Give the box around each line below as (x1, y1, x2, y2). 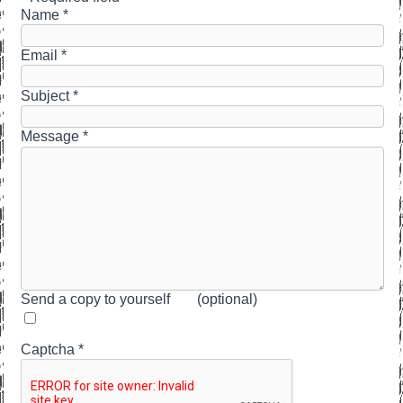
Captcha (21, 342, 76, 357)
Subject (21, 88, 70, 104)
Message (21, 129, 80, 145)
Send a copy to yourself (21, 291, 171, 308)
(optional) (197, 291, 258, 308)
